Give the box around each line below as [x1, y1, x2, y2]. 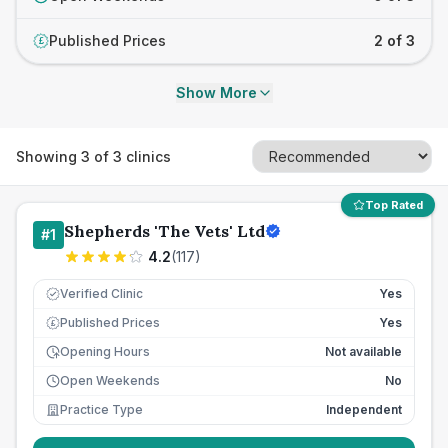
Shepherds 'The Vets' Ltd [64, 221, 265, 241]
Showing [16, 147, 81, 165]
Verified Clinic [60, 286, 143, 301]
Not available [325, 344, 402, 359]
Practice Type [60, 402, 143, 417]
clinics [122, 147, 171, 165]
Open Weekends [60, 373, 160, 388]
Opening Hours [60, 344, 150, 359]
